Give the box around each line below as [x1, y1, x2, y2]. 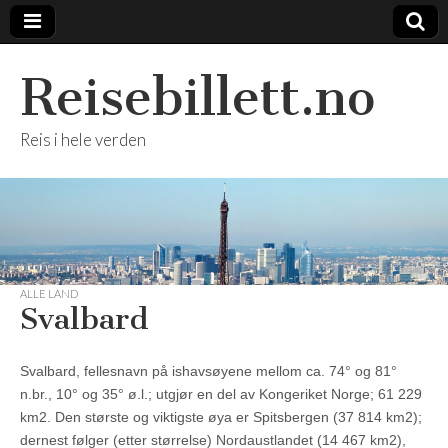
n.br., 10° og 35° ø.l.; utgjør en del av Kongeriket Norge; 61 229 [20, 386, 422, 403]
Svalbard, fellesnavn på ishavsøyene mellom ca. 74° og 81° [20, 363, 397, 380]
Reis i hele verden [20, 129, 146, 150]
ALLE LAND [20, 287, 78, 301]
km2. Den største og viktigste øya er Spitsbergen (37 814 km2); [20, 409, 422, 426]
